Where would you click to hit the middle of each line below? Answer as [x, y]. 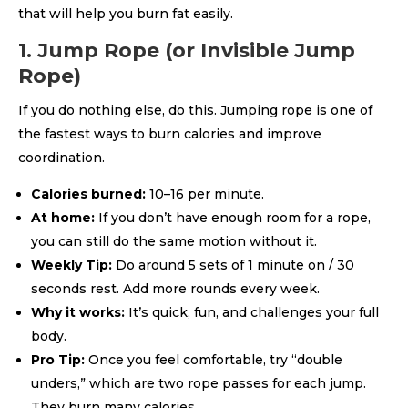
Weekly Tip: [71, 265]
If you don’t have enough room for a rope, [235, 218]
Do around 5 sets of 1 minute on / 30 [233, 265]
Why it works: [78, 312]
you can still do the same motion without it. [174, 241]
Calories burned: [88, 194]
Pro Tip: [60, 360]
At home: [65, 218]
